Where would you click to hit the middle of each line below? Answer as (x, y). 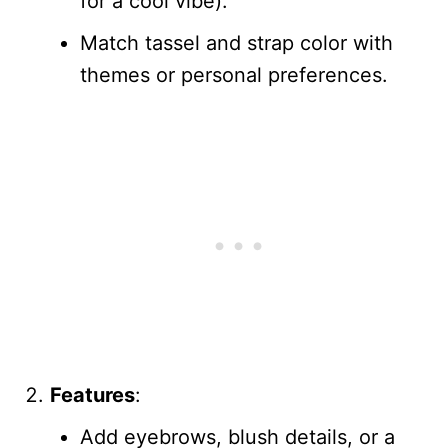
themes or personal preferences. (234, 74)
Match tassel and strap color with (236, 42)
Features (92, 394)
